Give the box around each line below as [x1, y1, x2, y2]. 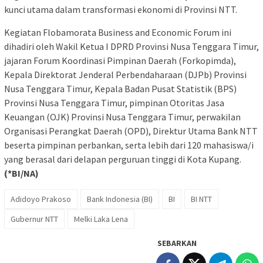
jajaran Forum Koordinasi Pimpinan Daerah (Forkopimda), [4, 55, 236, 67]
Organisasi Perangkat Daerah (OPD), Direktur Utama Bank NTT [4, 125, 258, 137]
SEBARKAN [157, 238, 197, 249]
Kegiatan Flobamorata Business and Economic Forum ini [4, 26, 231, 39]
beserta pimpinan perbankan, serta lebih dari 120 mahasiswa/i [4, 139, 254, 151]
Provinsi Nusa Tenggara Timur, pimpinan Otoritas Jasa [4, 97, 224, 109]
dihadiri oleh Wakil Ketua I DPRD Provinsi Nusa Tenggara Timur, [4, 41, 259, 53]
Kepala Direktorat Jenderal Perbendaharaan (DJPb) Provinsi [4, 69, 247, 81]
